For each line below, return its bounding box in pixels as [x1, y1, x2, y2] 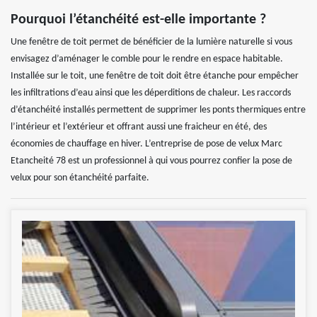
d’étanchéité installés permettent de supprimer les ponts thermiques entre [11, 105, 306, 116]
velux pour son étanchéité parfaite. [11, 173, 149, 184]
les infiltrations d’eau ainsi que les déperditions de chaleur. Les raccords [11, 88, 291, 99]
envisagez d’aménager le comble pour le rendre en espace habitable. [11, 54, 283, 65]
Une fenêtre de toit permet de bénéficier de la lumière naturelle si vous [11, 37, 292, 48]
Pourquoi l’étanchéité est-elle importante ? [11, 13, 266, 28]
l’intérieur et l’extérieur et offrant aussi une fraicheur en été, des [11, 122, 267, 133]
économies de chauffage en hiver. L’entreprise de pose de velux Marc [11, 139, 282, 150]
